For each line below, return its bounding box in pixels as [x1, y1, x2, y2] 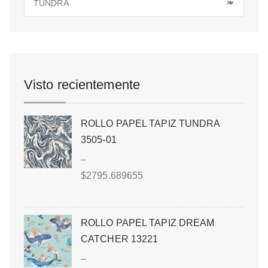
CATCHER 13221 [81, 233, 159, 244]
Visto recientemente [24, 77, 140, 92]
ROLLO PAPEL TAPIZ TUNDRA [81, 118, 220, 129]
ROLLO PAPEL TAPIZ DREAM [81, 217, 215, 228]
